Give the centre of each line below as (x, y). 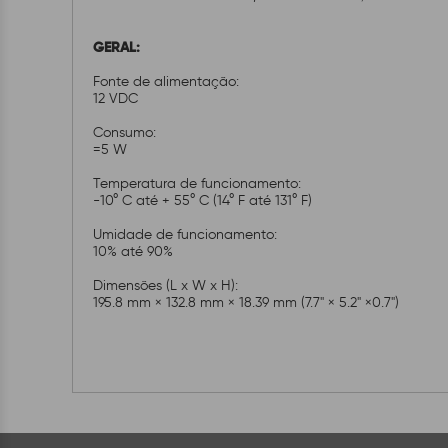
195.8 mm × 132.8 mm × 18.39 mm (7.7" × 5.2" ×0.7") (248, 302)
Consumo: (126, 132)
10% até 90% (135, 251)
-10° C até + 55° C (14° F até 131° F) (204, 200)
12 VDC (117, 98)
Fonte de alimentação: (168, 81)
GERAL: (116, 47)
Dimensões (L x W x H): (167, 285)
